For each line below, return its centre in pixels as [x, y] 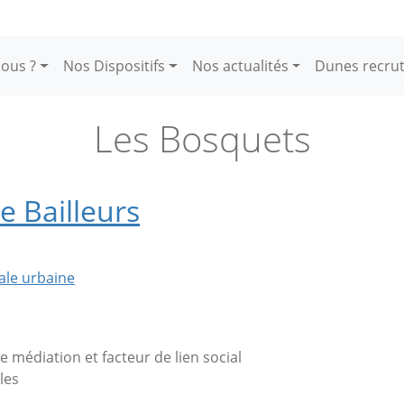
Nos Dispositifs [114, 66]
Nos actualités [240, 66]
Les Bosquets [202, 138]
